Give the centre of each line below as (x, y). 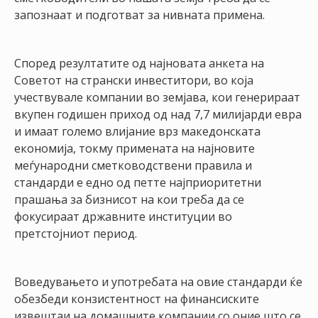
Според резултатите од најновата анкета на (139, 63)
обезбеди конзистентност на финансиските (137, 299)
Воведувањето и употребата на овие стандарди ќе (158, 282)
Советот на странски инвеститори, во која (134, 80)
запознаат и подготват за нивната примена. (139, 15)
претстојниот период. (76, 234)
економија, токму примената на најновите (135, 148)
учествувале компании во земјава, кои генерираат (157, 97)
